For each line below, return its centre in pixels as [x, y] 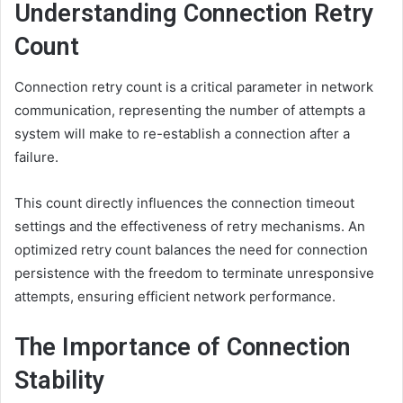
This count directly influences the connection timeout [184, 203]
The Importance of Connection [183, 347]
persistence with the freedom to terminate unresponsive [194, 273]
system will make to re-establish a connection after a [182, 134]
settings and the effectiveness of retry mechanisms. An [190, 226]
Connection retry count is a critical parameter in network [194, 87]
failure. [36, 157]
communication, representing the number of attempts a [190, 110]
